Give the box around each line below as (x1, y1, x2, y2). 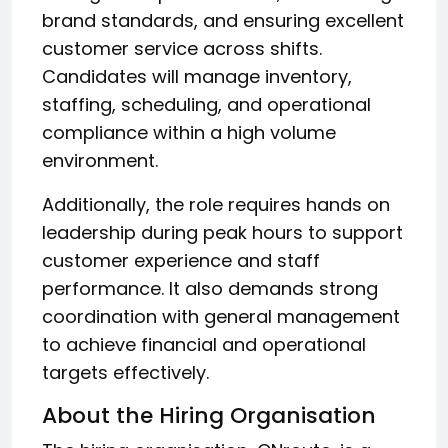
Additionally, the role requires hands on (42, 192, 390, 217)
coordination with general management (42, 304, 400, 329)
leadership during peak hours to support (42, 220, 403, 245)
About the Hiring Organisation (42, 400, 376, 431)
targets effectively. (42, 360, 209, 385)
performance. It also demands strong (42, 276, 378, 301)
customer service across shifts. (42, 36, 322, 61)
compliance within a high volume (42, 120, 336, 145)
